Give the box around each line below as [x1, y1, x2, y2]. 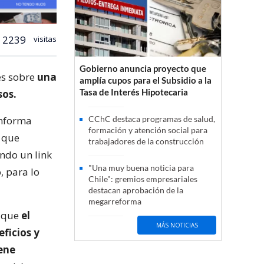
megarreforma [88, 196, 141, 207]
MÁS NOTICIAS [156, 220, 198, 229]
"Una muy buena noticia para [88, 163, 194, 173]
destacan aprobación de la [88, 185, 183, 196]
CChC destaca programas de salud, [88, 114, 215, 124]
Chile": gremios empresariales [88, 174, 197, 184]
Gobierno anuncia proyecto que [80, 63, 206, 74]
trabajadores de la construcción [88, 136, 204, 147]
